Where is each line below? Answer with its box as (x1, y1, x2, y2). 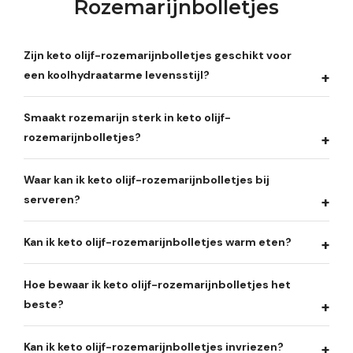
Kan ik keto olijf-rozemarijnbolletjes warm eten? (24, 234, 292, 249)
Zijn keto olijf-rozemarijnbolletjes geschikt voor (24, 47, 292, 62)
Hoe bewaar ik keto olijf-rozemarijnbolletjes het (24, 277, 291, 292)
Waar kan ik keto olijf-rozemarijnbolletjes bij (24, 172, 269, 187)
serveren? (24, 191, 80, 206)
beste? (24, 296, 64, 311)
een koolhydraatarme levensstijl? (24, 67, 210, 82)
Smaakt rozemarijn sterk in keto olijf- (24, 110, 231, 124)
